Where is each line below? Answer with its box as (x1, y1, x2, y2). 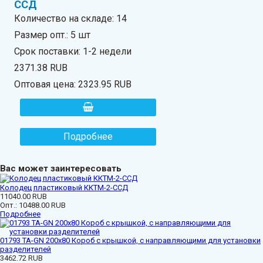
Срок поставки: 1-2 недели (14, 45, 132, 57)
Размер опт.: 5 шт (14, 29, 91, 41)
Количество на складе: (14, 12, 117, 24)
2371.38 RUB (14, 62, 68, 73)
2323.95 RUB (78, 78, 132, 90)
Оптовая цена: (14, 78, 79, 90)
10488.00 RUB (19, 200, 66, 210)
